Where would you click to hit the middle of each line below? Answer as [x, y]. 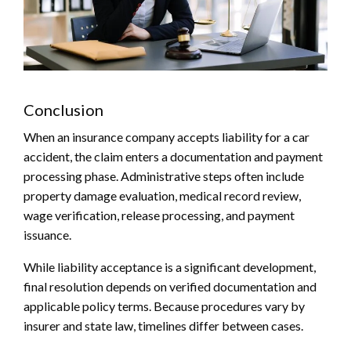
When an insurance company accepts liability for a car [166, 137]
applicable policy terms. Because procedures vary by [164, 306]
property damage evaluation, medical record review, [162, 196]
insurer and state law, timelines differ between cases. [163, 326]
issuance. [47, 235]
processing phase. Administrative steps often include [164, 176]
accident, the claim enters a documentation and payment [173, 157]
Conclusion [63, 110]
